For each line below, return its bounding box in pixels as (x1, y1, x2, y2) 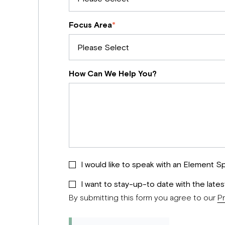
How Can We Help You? (68, 68, 157, 78)
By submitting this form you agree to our (68, 192, 217, 202)
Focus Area (68, 19, 112, 29)
